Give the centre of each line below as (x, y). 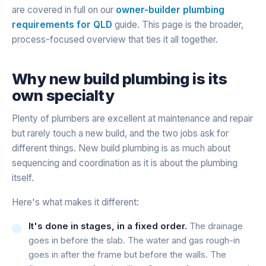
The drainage (215, 226)
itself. (23, 178)
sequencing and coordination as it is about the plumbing (125, 163)
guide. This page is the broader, (178, 24)
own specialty (63, 95)
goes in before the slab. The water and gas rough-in (134, 240)
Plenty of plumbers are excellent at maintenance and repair (132, 118)
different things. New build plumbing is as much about (121, 148)
